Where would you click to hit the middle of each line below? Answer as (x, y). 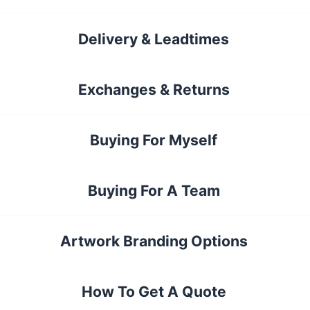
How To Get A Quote (154, 292)
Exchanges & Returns (154, 90)
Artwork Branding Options (154, 241)
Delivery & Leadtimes (154, 39)
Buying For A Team (154, 191)
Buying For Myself (154, 140)
